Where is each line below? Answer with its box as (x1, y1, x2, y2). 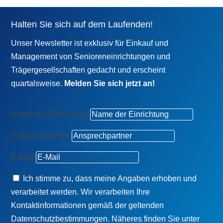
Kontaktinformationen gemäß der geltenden (11, 201, 164, 210)
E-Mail (11, 152, 34, 161)
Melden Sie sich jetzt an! (64, 79, 155, 88)
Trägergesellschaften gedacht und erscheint (11, 65, 166, 74)
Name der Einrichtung (11, 110, 89, 118)
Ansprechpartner (11, 131, 70, 140)
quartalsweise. (11, 79, 65, 88)
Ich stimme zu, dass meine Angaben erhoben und (23, 174, 197, 183)
